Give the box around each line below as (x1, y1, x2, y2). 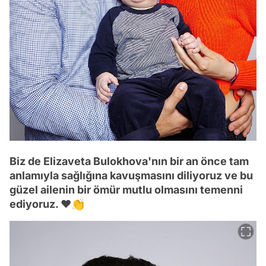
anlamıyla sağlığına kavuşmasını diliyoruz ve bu (9, 169, 253, 182)
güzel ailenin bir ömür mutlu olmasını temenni (9, 183, 243, 196)
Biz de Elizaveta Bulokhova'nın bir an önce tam (9, 154, 249, 167)
